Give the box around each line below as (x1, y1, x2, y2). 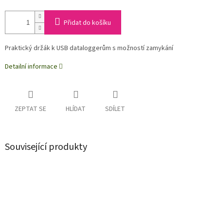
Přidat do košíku (64, 18, 111, 28)
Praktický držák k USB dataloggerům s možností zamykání (5, 43, 173, 54)
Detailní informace (5, 62, 57, 72)
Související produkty (5, 140, 87, 154)
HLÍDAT (66, 104, 86, 114)
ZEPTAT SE (15, 104, 46, 114)
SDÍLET (105, 104, 125, 114)
